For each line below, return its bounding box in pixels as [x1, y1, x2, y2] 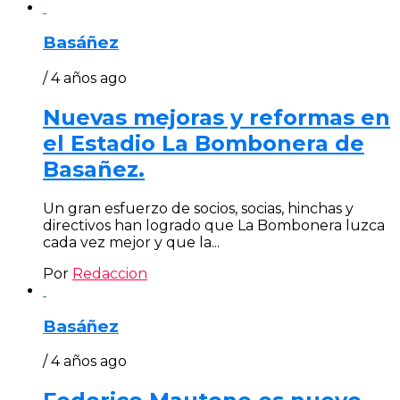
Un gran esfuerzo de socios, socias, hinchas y [43, 199, 354, 217]
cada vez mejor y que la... [43, 233, 220, 251]
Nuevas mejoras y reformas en [43, 104, 390, 131]
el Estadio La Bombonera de [43, 130, 364, 157]
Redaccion [72, 264, 147, 282]
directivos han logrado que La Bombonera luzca [43, 216, 385, 234]
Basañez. [43, 156, 145, 183]
